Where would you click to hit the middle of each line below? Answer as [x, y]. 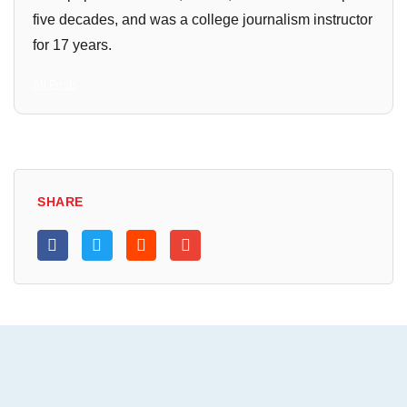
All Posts [55, 84]
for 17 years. [72, 45]
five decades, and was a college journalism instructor [203, 20]
